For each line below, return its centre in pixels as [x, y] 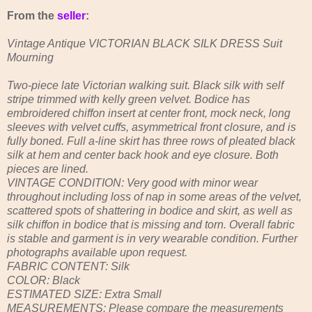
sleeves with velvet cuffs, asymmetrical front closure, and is [151, 127]
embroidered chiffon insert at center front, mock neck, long [149, 114]
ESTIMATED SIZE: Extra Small [84, 295]
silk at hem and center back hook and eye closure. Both [143, 155]
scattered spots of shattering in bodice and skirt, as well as [150, 211]
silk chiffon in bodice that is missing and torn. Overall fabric [151, 225]
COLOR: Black [44, 281]
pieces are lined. [48, 169]
